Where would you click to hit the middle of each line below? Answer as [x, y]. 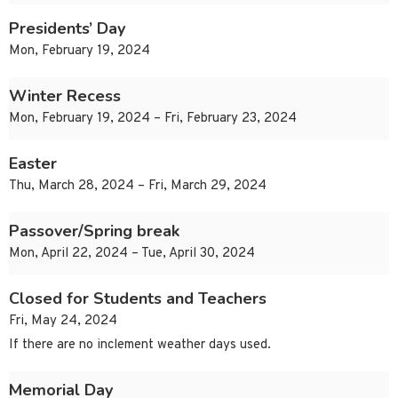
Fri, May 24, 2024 [63, 322]
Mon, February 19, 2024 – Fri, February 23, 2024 [153, 119]
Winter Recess [65, 96]
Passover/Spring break [94, 231]
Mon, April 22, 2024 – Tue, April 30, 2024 [132, 254]
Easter [33, 164]
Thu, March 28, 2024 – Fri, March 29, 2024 [138, 187]
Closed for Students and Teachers [138, 299]
